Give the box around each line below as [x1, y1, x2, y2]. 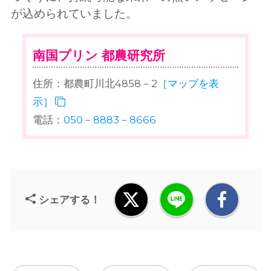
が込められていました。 [10, 6, 137, 21]
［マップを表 [157, 77, 220, 90]
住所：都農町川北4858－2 [33, 77, 158, 90]
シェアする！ [38, 193, 100, 206]
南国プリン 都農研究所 [33, 48, 166, 64]
